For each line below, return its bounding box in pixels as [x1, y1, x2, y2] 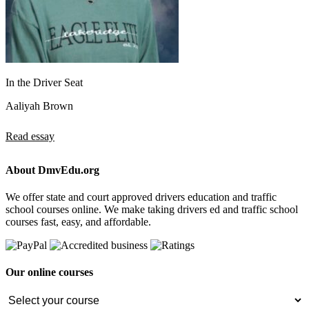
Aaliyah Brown [6, 99, 73, 112]
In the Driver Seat [6, 76, 83, 88]
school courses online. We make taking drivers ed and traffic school [6, 203, 298, 216]
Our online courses [6, 266, 93, 279]
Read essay [6, 130, 54, 142]
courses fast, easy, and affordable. [6, 216, 151, 228]
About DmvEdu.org [6, 163, 99, 176]
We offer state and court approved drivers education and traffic [6, 191, 277, 203]
